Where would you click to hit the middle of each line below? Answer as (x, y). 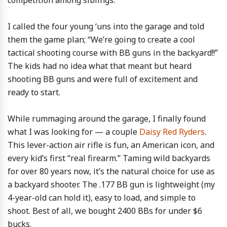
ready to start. (34, 92)
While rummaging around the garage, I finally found (107, 119)
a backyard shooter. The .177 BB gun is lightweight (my (111, 184)
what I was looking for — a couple (73, 132)
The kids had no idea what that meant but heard (100, 66)
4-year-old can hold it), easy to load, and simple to (102, 198)
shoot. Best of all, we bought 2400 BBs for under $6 (105, 211)
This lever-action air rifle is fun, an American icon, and (111, 145)
